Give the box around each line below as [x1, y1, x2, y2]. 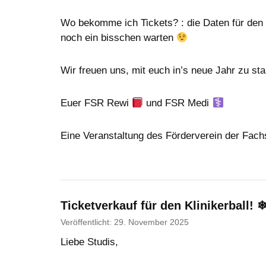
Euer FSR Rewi [61, 97, 132, 109]
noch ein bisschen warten [61, 32, 176, 44]
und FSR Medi [143, 97, 213, 109]
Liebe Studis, [61, 236, 118, 248]
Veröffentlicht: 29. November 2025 [61, 218, 189, 227]
